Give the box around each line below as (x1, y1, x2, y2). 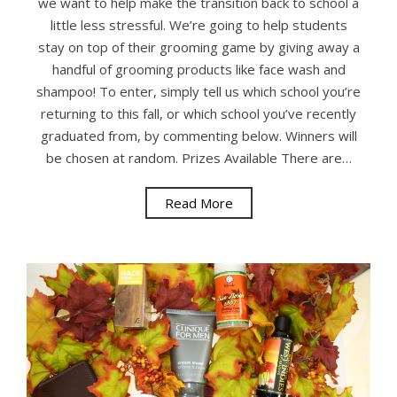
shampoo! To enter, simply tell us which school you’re (36, 82, 361, 100)
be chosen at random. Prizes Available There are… (45, 148, 352, 167)
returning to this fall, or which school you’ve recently (41, 104, 356, 122)
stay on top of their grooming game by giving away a (37, 37, 360, 56)
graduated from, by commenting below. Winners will (40, 126, 357, 144)
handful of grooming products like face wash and (51, 59, 346, 78)
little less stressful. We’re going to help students (50, 15, 347, 34)
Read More (164, 193, 233, 212)
